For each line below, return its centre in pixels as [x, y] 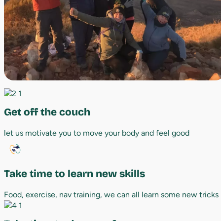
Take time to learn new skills [74, 174]
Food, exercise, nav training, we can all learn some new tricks [111, 194]
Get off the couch [47, 112]
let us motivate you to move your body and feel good [97, 133]
